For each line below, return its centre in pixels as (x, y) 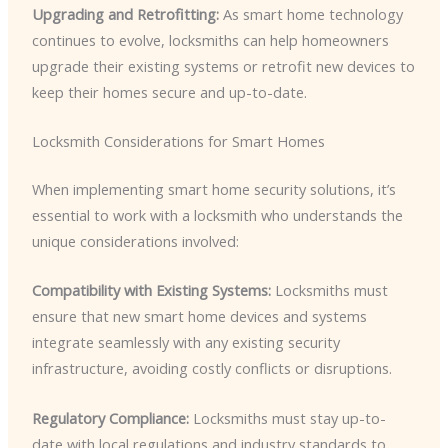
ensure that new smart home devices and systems (199, 316)
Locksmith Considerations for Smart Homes (178, 141)
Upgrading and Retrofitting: (125, 13)
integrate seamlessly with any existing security (185, 342)
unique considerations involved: (135, 241)
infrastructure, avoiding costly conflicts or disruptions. (211, 368)
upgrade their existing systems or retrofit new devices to (223, 65)
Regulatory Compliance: (110, 417)
